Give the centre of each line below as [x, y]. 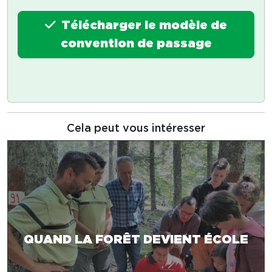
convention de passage [136, 44]
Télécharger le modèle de [143, 26]
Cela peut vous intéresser [136, 129]
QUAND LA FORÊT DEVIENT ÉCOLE [136, 240]
